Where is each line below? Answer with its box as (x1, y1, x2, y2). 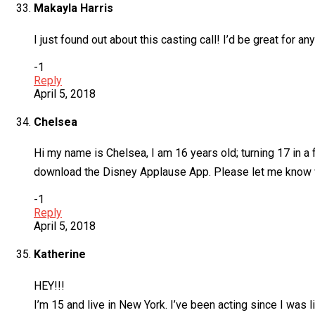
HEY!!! (34, 278, 65, 292)
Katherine (34, 247, 86, 262)
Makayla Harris (34, 1, 113, 15)
